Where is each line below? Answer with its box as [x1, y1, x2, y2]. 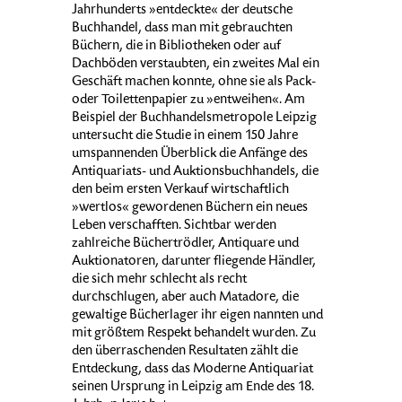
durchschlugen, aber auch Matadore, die [72, 291, 299, 306]
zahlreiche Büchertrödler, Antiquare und [72, 237, 299, 252]
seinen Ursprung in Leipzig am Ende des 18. [72, 380, 314, 396]
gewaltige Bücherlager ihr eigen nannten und [72, 309, 323, 324]
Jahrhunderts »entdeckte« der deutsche [72, 4, 293, 19]
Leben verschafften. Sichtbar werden [72, 219, 276, 234]
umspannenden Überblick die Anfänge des [72, 147, 308, 162]
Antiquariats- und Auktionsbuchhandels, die [72, 165, 319, 180]
